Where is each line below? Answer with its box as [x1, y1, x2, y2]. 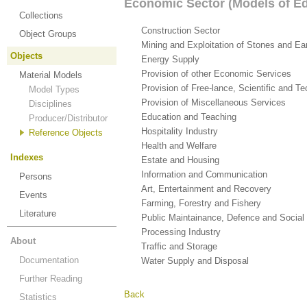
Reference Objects [29, 127, 103, 138]
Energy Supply [141, 54, 199, 64]
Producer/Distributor [29, 113, 108, 123]
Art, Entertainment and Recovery [141, 184, 271, 194]
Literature [19, 208, 56, 219]
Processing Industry [141, 227, 221, 237]
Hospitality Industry [141, 126, 218, 136]
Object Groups [19, 29, 77, 39]
